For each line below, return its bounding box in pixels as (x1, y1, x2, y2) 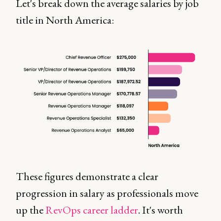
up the (16, 202, 45, 217)
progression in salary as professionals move (16, 185, 198, 200)
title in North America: (16, 12, 114, 27)
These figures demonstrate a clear (16, 169, 158, 184)
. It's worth (138, 202, 183, 217)
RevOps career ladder (45, 202, 138, 217)
